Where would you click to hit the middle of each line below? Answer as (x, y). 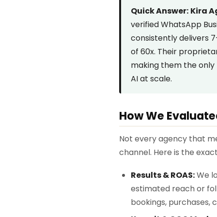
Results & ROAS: (163, 175)
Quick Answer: (160, 11)
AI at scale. (151, 78)
